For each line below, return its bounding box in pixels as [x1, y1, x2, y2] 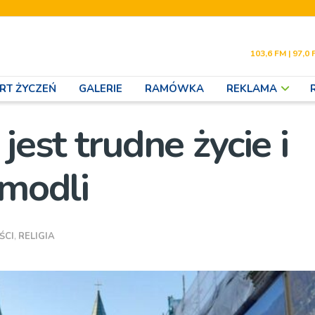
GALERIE [79, 82, 122, 96]
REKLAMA [226, 82, 277, 96]
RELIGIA [18, 230, 56, 243]
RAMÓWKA [145, 82, 204, 96]
